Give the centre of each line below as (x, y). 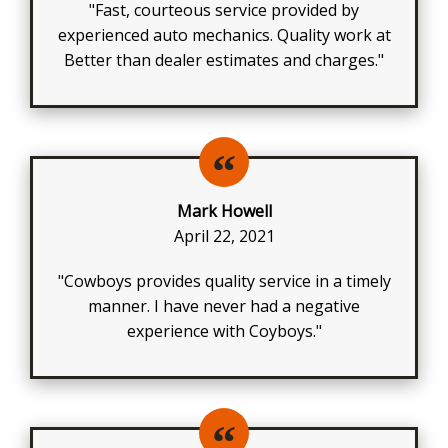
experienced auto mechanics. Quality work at (224, 34)
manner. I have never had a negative (224, 305)
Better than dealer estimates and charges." (224, 59)
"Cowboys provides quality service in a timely (224, 280)
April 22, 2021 (224, 235)
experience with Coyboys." (224, 330)
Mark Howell (224, 210)
